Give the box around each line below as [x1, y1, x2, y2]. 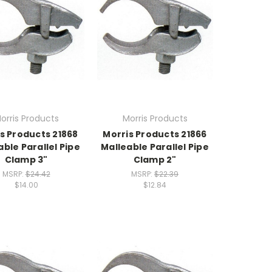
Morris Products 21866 [103, 128, 207, 141]
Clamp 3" [4, 154, 48, 166]
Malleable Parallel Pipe [101, 141, 209, 154]
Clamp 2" [133, 154, 177, 166]
